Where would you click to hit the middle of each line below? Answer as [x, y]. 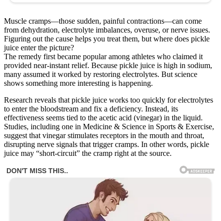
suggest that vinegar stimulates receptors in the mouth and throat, [104, 135]
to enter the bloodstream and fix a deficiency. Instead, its [91, 109]
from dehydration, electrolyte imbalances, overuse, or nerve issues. [107, 30]
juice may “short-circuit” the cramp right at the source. [88, 153]
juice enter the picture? [39, 47]
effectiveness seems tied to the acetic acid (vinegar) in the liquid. [103, 117]
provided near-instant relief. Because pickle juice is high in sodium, [108, 65]
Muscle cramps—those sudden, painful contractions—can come [103, 21]
